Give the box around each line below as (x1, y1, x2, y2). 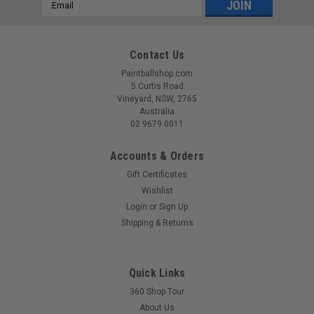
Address (41, 10, 79, 22)
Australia (139, 106, 175, 116)
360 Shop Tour (130, 286, 184, 296)
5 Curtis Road (130, 81, 184, 91)
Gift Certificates (127, 169, 187, 179)
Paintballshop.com (121, 68, 193, 78)
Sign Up (159, 201, 189, 212)
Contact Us (129, 48, 185, 62)
